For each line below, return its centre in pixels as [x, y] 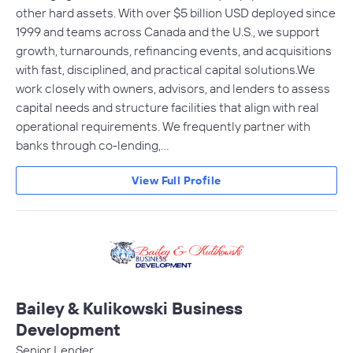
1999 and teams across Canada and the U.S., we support [168, 31]
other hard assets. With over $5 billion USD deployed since [176, 12]
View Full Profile [176, 180]
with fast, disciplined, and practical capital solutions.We [165, 69]
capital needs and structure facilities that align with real [167, 107]
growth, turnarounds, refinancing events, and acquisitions [174, 50]
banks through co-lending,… [93, 145]
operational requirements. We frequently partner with [163, 126]
